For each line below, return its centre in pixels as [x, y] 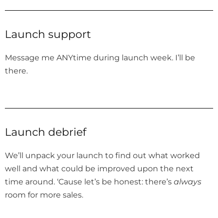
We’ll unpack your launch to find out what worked [102, 155]
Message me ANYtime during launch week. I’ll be [100, 58]
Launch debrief [45, 132]
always [188, 182]
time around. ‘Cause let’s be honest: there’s [89, 182]
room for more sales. [44, 195]
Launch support [48, 35]
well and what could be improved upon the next [99, 169]
